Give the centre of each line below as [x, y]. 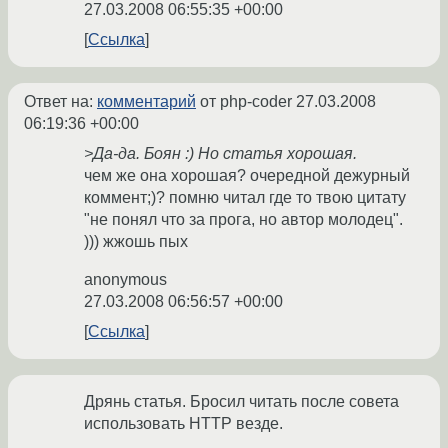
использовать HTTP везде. [183, 424]
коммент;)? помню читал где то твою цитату [245, 198]
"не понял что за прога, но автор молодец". [243, 220]
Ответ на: [60, 102]
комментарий [146, 102]
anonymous [125, 280]
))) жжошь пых [136, 242]
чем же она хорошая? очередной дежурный [247, 176]
